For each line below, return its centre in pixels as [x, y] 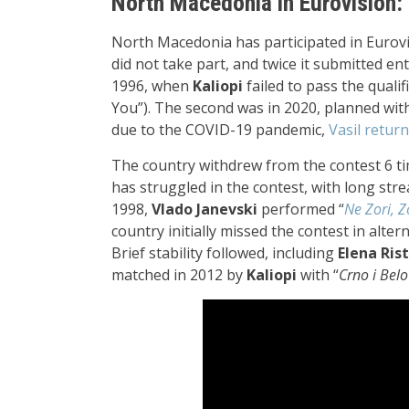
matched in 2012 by [179, 275]
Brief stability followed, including [225, 253]
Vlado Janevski [204, 209]
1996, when [152, 86]
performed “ [301, 209]
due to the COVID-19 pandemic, [220, 130]
